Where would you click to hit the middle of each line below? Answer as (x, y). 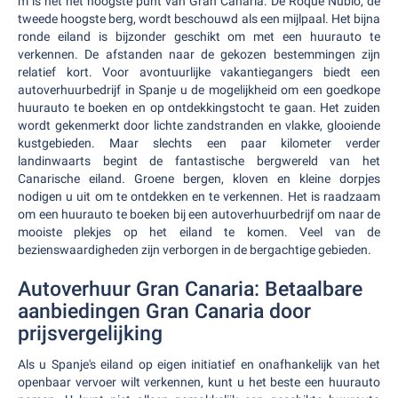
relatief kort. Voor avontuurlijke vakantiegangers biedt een (199, 72)
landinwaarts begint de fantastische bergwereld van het (199, 161)
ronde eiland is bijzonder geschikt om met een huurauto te (199, 36)
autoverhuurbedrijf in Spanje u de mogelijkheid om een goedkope (199, 90)
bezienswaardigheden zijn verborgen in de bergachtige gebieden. (195, 250)
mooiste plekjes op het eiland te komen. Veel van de (199, 232)
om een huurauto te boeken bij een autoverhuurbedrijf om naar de (199, 214)
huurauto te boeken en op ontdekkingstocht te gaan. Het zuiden (199, 107)
